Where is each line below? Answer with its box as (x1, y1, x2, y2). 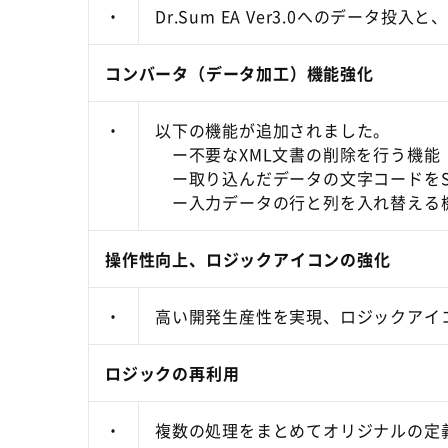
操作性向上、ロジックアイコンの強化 (105, 247, 391, 271)
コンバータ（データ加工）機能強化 (105, 61, 374, 85)
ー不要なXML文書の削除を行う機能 (155, 142, 441, 166)
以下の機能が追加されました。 (155, 118, 391, 142)
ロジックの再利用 (105, 361, 240, 385)
